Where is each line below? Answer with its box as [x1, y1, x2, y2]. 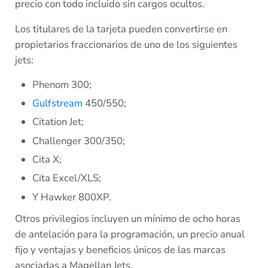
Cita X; [32, 152, 62, 166]
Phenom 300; [32, 77, 92, 92]
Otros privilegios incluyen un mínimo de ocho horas [14, 211, 240, 226]
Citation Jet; [32, 115, 84, 129]
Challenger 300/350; [32, 133, 126, 148]
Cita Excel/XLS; [32, 171, 102, 185]
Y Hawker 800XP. [32, 190, 112, 204]
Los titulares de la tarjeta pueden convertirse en [14, 22, 227, 36]
